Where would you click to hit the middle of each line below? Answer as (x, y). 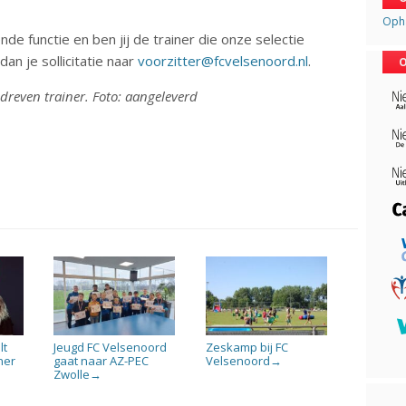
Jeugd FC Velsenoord (111, 347)
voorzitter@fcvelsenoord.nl (223, 60)
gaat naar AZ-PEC (101, 360)
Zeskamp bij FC (247, 347)
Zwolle (72, 374)
